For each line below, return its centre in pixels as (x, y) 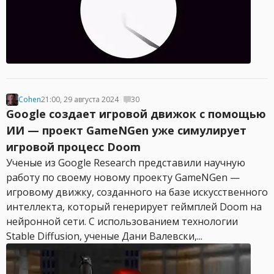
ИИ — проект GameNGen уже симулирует (126, 130)
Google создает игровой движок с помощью (136, 114)
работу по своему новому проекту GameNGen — (123, 177)
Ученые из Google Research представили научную (126, 163)
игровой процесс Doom (73, 147)
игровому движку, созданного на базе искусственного (137, 192)
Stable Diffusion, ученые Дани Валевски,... (104, 236)
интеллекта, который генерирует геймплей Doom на (134, 207)
